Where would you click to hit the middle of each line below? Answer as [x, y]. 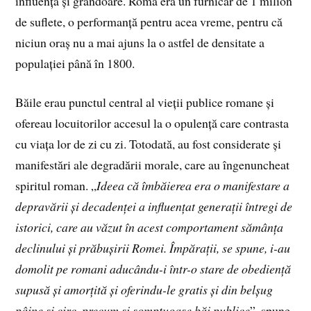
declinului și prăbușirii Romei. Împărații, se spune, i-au [153, 248]
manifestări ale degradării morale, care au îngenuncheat [153, 165]
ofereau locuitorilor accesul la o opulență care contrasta [152, 123]
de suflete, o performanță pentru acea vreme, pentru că [149, 21]
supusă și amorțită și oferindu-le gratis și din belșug [144, 290]
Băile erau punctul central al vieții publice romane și [145, 102]
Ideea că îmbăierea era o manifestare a [193, 186]
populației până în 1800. [75, 63]
